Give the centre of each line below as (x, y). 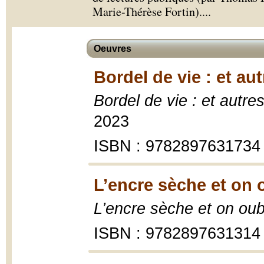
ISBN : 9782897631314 (177, 233)
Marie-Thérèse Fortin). (147, 11)
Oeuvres (113, 49)
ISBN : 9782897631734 (177, 146)
